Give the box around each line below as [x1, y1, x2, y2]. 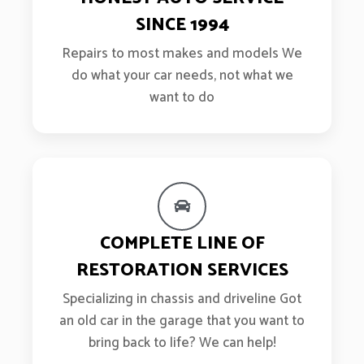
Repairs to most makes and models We [62, 42, 302, 65]
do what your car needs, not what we [71, 64, 293, 87]
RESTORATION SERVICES [76, 256, 288, 285]
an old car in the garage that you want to [59, 310, 305, 332]
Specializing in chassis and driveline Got [63, 288, 301, 310]
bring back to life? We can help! [88, 331, 276, 354]
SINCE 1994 [135, 11, 229, 40]
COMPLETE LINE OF [99, 229, 265, 258]
